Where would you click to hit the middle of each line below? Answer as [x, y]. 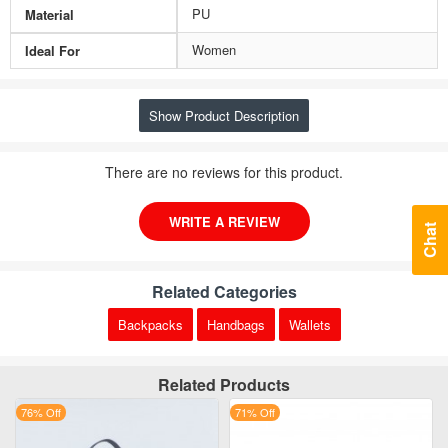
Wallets [309, 324]
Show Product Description [224, 115]
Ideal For [52, 50]
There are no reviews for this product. [224, 172]
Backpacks [150, 324]
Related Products [224, 384]
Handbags [235, 324]
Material [49, 14]
